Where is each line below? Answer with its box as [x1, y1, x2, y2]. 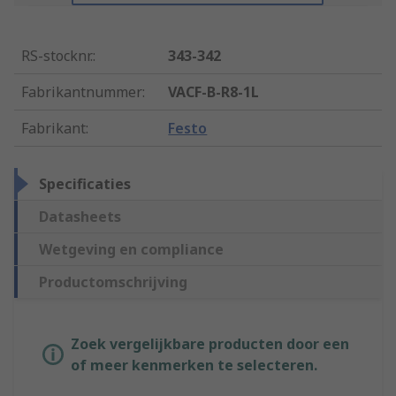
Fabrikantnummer [21, 82, 142, 103]
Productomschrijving [39, 272, 187, 293]
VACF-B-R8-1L [168, 82, 260, 103]
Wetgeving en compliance [39, 240, 224, 260]
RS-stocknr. [21, 46, 93, 66]
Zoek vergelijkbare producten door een [71, 334, 349, 354]
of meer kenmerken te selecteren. [71, 355, 317, 376]
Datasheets [39, 207, 121, 227]
